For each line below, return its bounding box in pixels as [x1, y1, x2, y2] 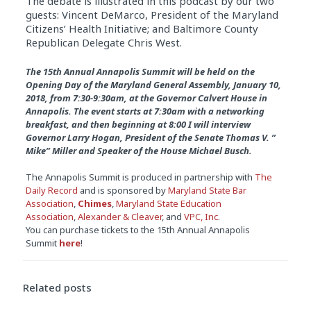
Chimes [77, 197, 112, 210]
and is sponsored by [77, 184, 168, 196]
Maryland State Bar [167, 184, 246, 196]
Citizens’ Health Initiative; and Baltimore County [25, 22, 258, 35]
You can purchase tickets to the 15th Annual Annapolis [25, 224, 250, 236]
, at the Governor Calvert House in [124, 92, 267, 104]
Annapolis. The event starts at [25, 105, 154, 117]
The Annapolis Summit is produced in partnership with [25, 171, 255, 183]
